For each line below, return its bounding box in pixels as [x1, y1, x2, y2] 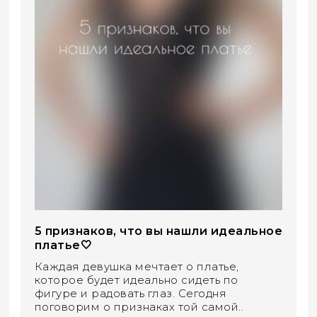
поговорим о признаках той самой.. [34, 299, 244, 313]
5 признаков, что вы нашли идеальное [34, 224, 283, 238]
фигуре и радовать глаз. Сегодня [34, 286, 227, 300]
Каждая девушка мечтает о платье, [34, 259, 239, 273]
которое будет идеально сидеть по [34, 272, 238, 287]
